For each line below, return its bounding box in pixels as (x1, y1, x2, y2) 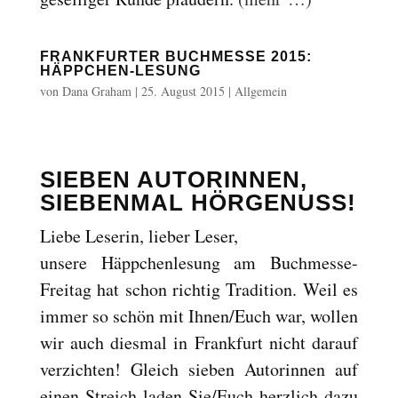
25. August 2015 (140, 83, 225, 99)
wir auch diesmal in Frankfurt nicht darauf (39, 330, 359, 354)
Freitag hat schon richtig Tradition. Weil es (39, 277, 359, 301)
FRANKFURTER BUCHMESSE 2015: (39, 49, 312, 64)
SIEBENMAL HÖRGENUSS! (39, 189, 356, 216)
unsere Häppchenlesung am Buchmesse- (39, 251, 359, 275)
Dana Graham (61, 83, 131, 99)
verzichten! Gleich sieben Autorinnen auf (39, 357, 359, 381)
